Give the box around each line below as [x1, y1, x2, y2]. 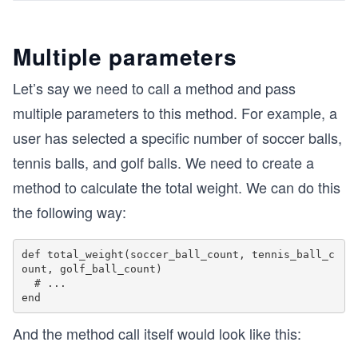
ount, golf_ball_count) [21, 262, 162, 275]
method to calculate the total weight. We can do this [13, 177, 340, 197]
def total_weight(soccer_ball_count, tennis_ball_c [21, 248, 335, 261]
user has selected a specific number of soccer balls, [13, 127, 342, 148]
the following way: [13, 201, 126, 222]
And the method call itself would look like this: [13, 323, 301, 344]
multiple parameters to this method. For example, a [13, 102, 337, 123]
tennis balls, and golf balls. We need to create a [13, 152, 314, 173]
